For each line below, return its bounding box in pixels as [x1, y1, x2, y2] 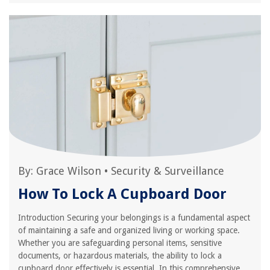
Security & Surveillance [111, 165, 224, 177]
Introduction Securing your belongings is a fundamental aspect [18, 213, 250, 222]
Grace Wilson [36, 165, 101, 177]
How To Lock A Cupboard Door [18, 186, 227, 202]
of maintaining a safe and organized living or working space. [18, 225, 240, 235]
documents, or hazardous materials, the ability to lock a [18, 251, 222, 260]
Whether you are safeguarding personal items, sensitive [18, 238, 222, 248]
